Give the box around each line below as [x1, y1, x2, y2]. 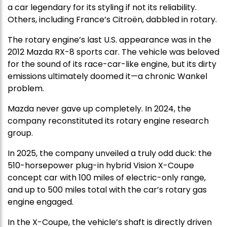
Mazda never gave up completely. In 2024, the [8, 102, 191, 115]
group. [8, 127, 35, 139]
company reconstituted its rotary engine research [8, 115, 209, 127]
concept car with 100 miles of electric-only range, [8, 171, 206, 183]
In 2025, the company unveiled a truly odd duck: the [8, 147, 212, 159]
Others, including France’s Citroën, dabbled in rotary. [8, 13, 217, 25]
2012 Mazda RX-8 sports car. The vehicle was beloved [8, 46, 219, 58]
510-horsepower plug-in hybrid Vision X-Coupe [8, 159, 194, 171]
